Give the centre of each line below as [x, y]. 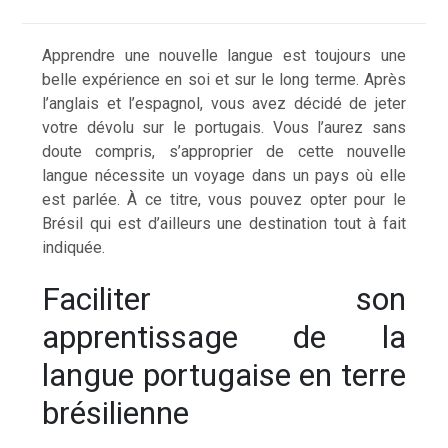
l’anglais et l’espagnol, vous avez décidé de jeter [224, 103]
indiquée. [74, 247]
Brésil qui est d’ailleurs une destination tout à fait [224, 223]
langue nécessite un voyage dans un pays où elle [224, 175]
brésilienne [116, 412]
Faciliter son [224, 298]
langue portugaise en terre [224, 374]
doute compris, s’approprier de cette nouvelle [224, 151]
